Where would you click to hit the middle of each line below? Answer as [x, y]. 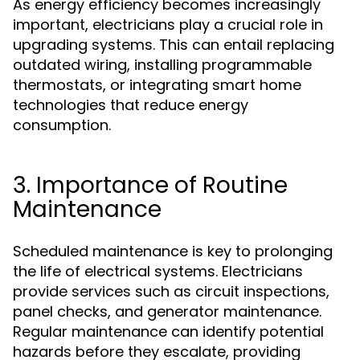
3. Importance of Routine [150, 185]
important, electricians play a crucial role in [168, 25]
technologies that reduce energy [131, 105]
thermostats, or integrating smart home [157, 85]
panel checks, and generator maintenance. [167, 311]
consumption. [62, 125]
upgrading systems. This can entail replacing [174, 45]
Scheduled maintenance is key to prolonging [173, 251]
